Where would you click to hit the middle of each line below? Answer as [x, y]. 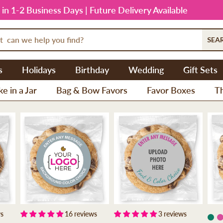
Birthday [92, 70]
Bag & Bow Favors [92, 90]
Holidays [39, 70]
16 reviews [81, 214]
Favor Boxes [171, 90]
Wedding [146, 70]
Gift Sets [200, 70]
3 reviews [172, 214]
